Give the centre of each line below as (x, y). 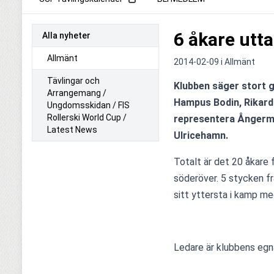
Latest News (72, 130)
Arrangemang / (77, 93)
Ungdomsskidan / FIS (88, 105)
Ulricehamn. (201, 135)
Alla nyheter (66, 35)
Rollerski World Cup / (87, 117)
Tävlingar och (73, 81)
